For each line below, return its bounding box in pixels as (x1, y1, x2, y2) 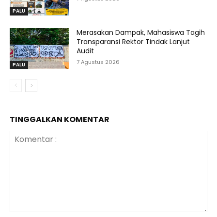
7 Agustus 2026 (77, 58, 120, 66)
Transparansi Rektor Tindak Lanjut (77, 36, 190, 46)
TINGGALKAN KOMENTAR (10, 114, 109, 125)
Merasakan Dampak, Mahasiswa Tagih (77, 27, 205, 37)
